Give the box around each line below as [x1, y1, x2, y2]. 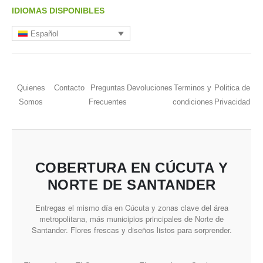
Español [31, 29, 59, 38]
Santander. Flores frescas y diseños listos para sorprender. [31, 224, 232, 235]
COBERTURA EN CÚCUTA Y [35, 159, 228, 176]
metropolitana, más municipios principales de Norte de [39, 213, 224, 224]
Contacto [53, 83, 85, 92]
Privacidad [214, 97, 250, 106]
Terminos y [174, 83, 212, 92]
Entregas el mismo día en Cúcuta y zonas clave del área [35, 201, 228, 213]
